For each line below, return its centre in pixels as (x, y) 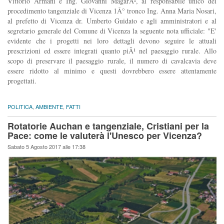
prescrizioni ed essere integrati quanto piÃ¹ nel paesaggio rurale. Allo (112, 51)
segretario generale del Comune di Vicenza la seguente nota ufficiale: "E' (112, 31)
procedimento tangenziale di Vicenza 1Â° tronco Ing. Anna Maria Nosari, (112, 11)
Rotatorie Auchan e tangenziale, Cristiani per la (108, 126)
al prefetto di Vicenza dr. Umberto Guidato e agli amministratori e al (112, 21)
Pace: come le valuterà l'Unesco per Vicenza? (105, 136)
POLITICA (20, 107)
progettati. (22, 81)
